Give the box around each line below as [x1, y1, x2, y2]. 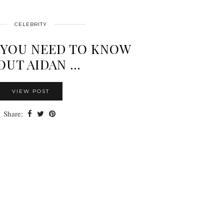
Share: [3, 108, 25, 118]
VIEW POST [11, 87, 49, 94]
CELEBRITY [14, 20, 47, 27]
